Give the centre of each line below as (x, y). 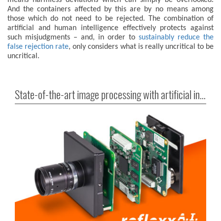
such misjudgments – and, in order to (73, 38)
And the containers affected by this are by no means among (110, 10)
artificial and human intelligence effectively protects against (110, 28)
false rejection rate (38, 47)
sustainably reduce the (176, 38)
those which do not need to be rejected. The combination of (110, 19)
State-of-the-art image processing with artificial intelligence (203, 95)
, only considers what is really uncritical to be (141, 47)
